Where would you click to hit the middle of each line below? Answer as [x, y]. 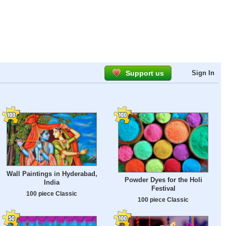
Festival [163, 189]
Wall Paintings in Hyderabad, [52, 174]
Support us [145, 73]
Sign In [203, 73]
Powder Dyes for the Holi [163, 180]
